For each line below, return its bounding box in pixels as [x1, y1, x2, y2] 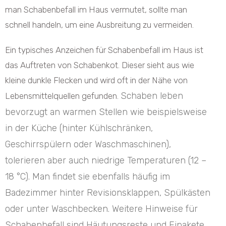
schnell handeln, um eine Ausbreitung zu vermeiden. [5, 19, 194, 30]
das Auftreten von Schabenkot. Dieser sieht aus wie [5, 60, 194, 70]
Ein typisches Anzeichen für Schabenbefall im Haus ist [5, 44, 203, 55]
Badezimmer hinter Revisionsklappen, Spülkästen [5, 187, 210, 198]
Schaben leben [121, 90, 183, 101]
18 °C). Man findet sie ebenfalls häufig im [5, 171, 170, 182]
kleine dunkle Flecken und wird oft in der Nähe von [5, 75, 188, 85]
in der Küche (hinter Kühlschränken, [5, 122, 153, 134]
